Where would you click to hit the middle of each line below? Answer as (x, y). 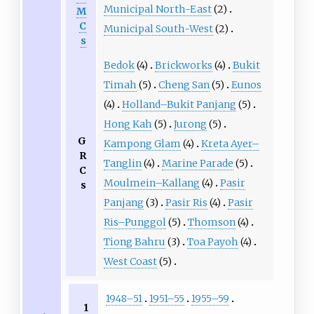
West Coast (130, 262)
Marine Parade (197, 164)
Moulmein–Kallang (151, 183)
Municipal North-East (157, 9)
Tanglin (122, 164)
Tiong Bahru (134, 242)
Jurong (190, 124)
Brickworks (183, 66)
